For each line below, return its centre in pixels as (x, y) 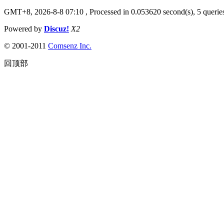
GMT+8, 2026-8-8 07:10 (44, 11)
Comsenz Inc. (70, 45)
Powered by (24, 28)
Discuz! (56, 28)
